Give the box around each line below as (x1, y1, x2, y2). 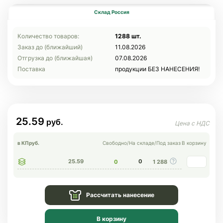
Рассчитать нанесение (86, 191, 154, 199)
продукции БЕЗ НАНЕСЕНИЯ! (115, 65, 200, 73)
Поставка (17, 65, 45, 73)
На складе (129, 139, 154, 146)
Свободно (103, 139, 127, 146)
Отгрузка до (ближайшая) (17, 54, 93, 62)
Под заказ (156, 139, 181, 146)
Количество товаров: (17, 32, 79, 40)
